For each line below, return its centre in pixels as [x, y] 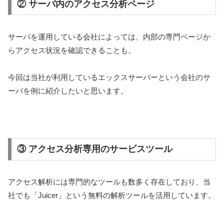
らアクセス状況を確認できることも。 [72, 50]
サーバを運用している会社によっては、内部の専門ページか [109, 36]
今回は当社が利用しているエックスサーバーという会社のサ [109, 77]
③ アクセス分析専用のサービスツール [94, 149]
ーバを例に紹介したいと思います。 [68, 90]
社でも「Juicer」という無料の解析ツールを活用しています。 [112, 195]
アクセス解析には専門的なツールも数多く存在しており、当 [109, 182]
